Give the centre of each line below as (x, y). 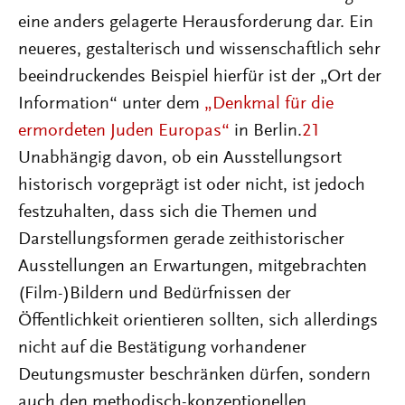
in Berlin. (266, 131)
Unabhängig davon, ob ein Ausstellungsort (180, 158)
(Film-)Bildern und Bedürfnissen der (155, 293)
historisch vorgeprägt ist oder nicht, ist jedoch (192, 185)
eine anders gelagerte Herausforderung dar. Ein (196, 22)
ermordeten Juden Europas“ (124, 131)
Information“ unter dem (111, 104)
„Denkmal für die (269, 104)
